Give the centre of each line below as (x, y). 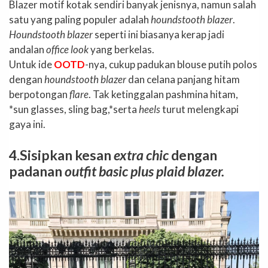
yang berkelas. (121, 50)
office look (67, 50)
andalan (28, 50)
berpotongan (39, 95)
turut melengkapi (200, 109)
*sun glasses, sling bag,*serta (74, 109)
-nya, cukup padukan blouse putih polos (171, 65)
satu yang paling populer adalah (80, 20)
